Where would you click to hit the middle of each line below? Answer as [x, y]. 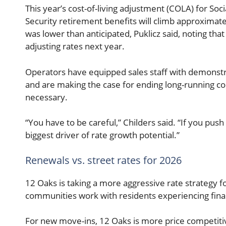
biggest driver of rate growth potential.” [102, 135]
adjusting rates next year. [75, 46]
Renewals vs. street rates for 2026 [103, 160]
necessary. [46, 97]
